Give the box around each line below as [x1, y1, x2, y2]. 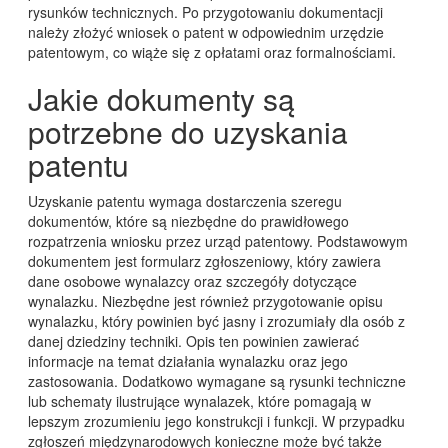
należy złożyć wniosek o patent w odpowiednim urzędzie [27, 21, 384, 42]
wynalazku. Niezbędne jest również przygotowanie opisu [27, 290, 383, 311]
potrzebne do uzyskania [27, 109, 348, 153]
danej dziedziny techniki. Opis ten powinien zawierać [27, 330, 359, 351]
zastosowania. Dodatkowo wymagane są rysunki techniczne [27, 370, 406, 391]
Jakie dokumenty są [27, 76, 295, 120]
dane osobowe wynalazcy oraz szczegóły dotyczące [27, 270, 357, 291]
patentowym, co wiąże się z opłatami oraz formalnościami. [27, 41, 396, 62]
